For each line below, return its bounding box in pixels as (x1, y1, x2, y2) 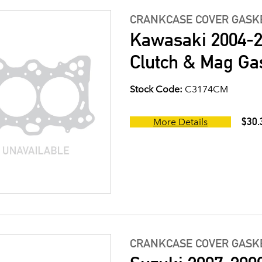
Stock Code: (130, 84, 182, 95)
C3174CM (182, 84, 228, 95)
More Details (153, 116, 208, 128)
